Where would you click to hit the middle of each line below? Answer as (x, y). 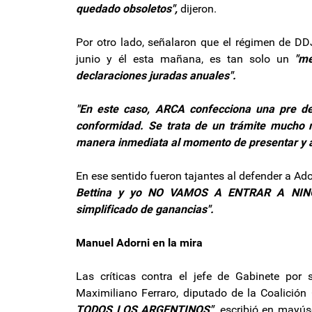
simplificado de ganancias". (145, 209)
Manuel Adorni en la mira (139, 242)
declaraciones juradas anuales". (156, 75)
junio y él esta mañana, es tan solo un (186, 58)
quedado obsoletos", (127, 8)
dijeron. (197, 8)
